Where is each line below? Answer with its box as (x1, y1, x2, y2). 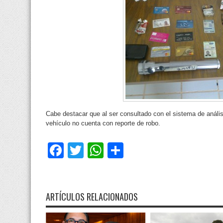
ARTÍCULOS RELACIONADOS (46, 190, 138, 203)
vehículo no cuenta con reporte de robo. (46, 119, 160, 127)
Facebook (64, 141, 134, 159)
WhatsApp (104, 141, 177, 159)
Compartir (123, 141, 194, 159)
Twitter (84, 141, 131, 159)
